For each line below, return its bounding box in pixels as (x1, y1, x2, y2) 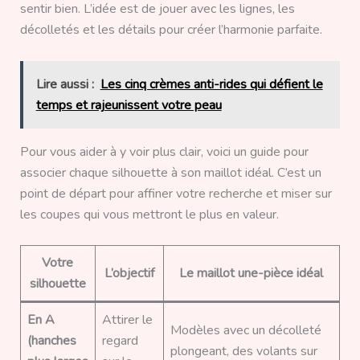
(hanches (27, 332, 76, 350)
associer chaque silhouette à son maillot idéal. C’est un (19, 163, 321, 182)
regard (101, 332, 138, 350)
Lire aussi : (35, 75, 94, 93)
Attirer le (101, 311, 153, 329)
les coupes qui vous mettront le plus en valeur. (19, 205, 279, 223)
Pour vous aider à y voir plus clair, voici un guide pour (19, 142, 309, 161)
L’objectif (104, 264, 154, 283)
